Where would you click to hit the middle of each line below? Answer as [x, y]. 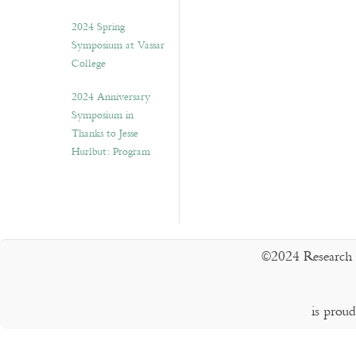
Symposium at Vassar [118, 45]
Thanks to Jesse [105, 133]
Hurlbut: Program [111, 152]
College [89, 64]
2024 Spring [98, 27]
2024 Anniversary [111, 97]
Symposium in [103, 115]
